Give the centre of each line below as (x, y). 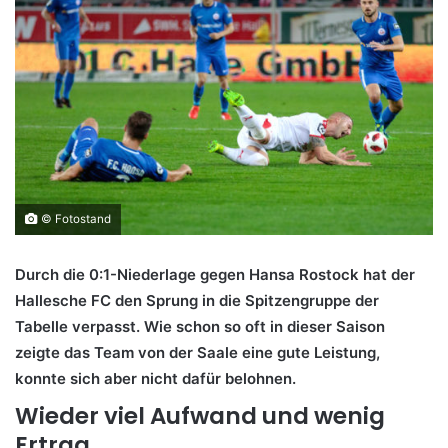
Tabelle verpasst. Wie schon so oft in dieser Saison (200, 327)
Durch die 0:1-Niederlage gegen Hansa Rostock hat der (215, 275)
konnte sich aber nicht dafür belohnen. (155, 379)
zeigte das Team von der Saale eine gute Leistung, (197, 353)
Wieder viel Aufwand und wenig (200, 416)
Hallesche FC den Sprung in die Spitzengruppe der (197, 301)
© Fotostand (74, 219)
